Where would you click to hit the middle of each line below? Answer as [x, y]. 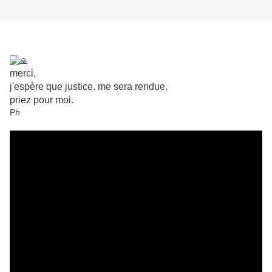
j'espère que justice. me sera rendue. [90, 87]
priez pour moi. [43, 100]
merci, [23, 73]
